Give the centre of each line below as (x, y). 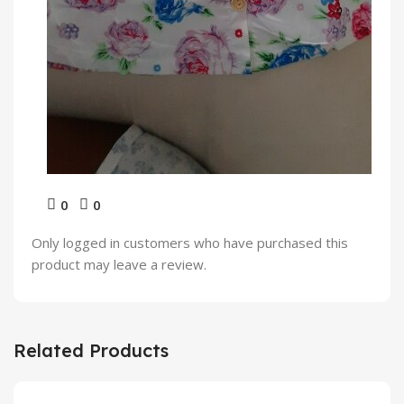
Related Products (91, 351)
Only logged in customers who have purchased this (190, 243)
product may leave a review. (119, 265)
